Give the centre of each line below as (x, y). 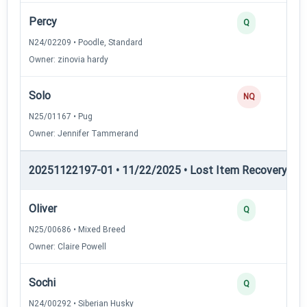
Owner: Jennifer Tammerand (84, 133)
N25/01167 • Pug (61, 116)
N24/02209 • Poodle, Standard (86, 42)
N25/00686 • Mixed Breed (77, 229)
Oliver (43, 208)
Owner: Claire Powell (67, 246)
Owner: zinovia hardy (69, 59)
